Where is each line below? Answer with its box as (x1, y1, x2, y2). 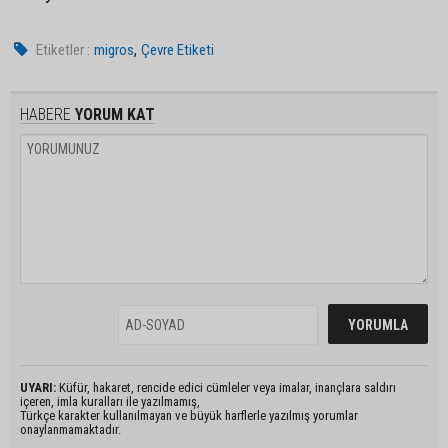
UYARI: (20, 379, 56, 395)
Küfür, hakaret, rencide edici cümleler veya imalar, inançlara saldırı (56, 379, 396, 395)
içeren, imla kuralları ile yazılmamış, (20, 393, 200, 409)
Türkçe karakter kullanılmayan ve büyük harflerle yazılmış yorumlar (20, 407, 358, 423)
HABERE (20, 104, 71, 124)
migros (94, 40, 135, 59)
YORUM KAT (71, 104, 155, 124)
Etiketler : (36, 40, 91, 59)
